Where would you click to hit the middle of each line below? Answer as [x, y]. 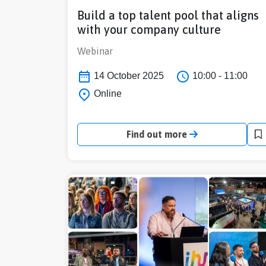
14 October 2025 [128, 76]
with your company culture [149, 30]
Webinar [95, 51]
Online [107, 94]
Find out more [158, 134]
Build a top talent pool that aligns [168, 15]
